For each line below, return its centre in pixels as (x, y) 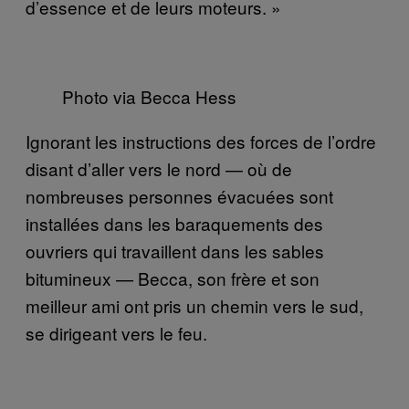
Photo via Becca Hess (149, 96)
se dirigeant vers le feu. (116, 332)
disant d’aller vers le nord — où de (159, 168)
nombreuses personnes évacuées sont (179, 195)
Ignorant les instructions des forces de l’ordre (201, 141)
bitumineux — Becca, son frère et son (173, 278)
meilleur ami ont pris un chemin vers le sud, (194, 305)
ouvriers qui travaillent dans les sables (175, 250)
